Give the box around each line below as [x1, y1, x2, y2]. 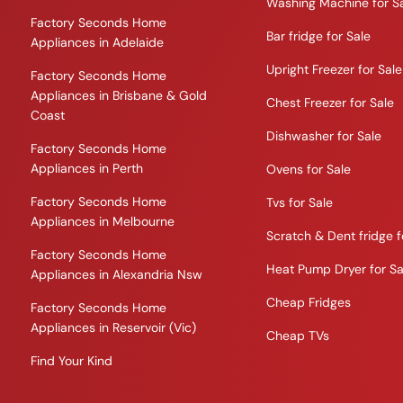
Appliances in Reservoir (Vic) [31, 319, 196, 336]
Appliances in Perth [31, 160, 143, 177]
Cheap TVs [266, 327, 330, 345]
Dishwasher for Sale [266, 128, 382, 145]
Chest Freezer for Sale [266, 94, 395, 112]
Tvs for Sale [266, 194, 334, 211]
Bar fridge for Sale [266, 28, 372, 45]
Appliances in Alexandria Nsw [31, 266, 202, 283]
